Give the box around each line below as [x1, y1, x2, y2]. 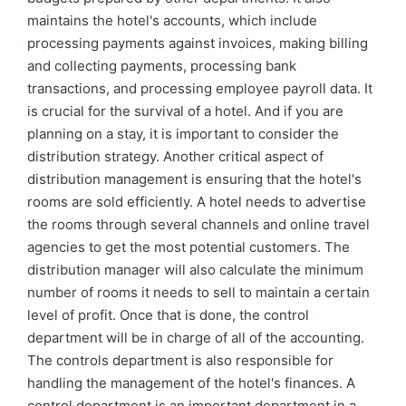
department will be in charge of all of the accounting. [27, 329, 364, 346]
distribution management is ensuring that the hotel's [27, 170, 362, 188]
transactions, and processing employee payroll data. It [27, 80, 372, 97]
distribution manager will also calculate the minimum [27, 261, 363, 278]
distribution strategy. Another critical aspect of [27, 148, 324, 165]
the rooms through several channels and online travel [27, 216, 370, 233]
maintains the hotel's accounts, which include [27, 12, 317, 29]
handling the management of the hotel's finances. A [27, 374, 355, 391]
